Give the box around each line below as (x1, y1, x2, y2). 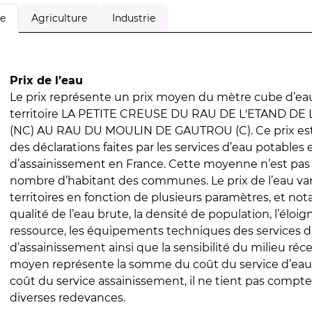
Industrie (111, 11, 155, 24)
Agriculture (31, 11, 87, 24)
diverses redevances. (9, 291, 125, 304)
